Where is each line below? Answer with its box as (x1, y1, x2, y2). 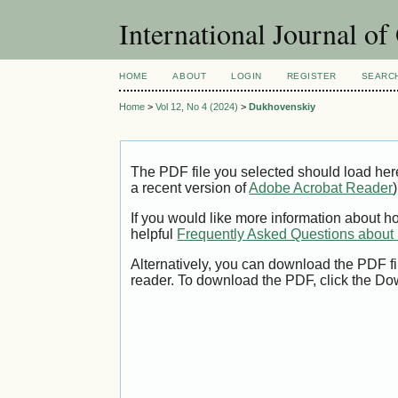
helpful (131, 227, 178, 243)
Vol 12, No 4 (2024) (155, 101, 239, 113)
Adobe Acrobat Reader (249, 180, 394, 196)
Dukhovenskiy (249, 101, 316, 113)
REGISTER (286, 71, 337, 81)
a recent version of (131, 180, 250, 196)
